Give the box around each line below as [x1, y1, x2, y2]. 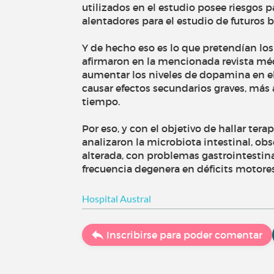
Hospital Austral [82, 193, 152, 205]
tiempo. [82, 95, 120, 108]
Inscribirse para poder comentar [106, 229, 263, 242]
